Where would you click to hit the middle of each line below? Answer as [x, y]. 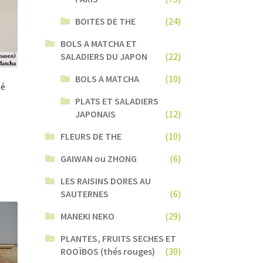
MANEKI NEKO [87, 216]
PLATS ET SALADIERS [117, 101]
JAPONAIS [96, 114]
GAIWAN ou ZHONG [98, 158]
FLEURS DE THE [91, 136]
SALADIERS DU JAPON [104, 56]
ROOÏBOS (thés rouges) [107, 251]
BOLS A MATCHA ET [98, 43]
